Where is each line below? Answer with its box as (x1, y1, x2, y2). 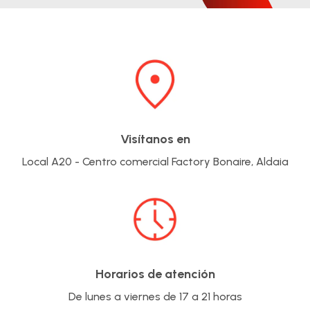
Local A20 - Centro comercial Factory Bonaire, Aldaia (21, 155, 289, 169)
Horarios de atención (95, 266, 215, 282)
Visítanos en (120, 131, 190, 147)
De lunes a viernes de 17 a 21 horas (68, 290, 242, 304)
